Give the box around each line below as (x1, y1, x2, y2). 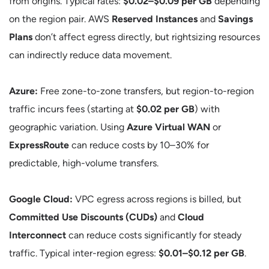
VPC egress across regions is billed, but (73, 193, 241, 205)
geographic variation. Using (9, 121, 127, 133)
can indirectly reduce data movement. (9, 49, 172, 61)
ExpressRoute (9, 139, 69, 151)
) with (195, 103, 220, 115)
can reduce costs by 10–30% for (69, 139, 209, 151)
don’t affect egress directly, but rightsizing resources (32, 31, 260, 43)
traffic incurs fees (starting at (9, 103, 136, 115)
